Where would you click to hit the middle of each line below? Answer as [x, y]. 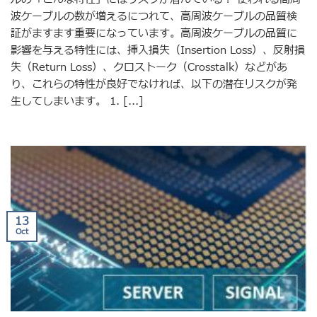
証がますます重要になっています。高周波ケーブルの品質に [154, 33]
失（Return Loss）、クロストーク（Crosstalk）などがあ [149, 67]
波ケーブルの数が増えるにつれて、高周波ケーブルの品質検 [154, 16]
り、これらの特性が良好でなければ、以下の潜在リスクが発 [154, 84]
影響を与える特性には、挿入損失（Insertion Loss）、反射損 [158, 50]
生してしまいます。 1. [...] [77, 101]
